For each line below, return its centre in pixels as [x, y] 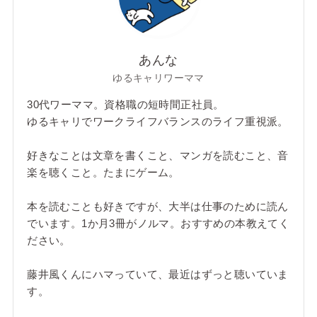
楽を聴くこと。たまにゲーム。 [103, 173]
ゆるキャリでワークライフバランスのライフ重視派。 [158, 122]
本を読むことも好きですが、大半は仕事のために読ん [158, 207]
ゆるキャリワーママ [158, 77]
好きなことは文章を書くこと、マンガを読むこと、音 [158, 156]
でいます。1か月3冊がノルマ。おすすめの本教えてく [158, 224]
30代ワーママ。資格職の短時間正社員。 [126, 105]
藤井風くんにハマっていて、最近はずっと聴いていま [158, 275]
